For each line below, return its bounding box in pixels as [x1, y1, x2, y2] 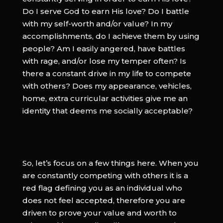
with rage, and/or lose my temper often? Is [22, 56, 186, 66]
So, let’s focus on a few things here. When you [22, 158, 199, 168]
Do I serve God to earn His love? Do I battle [22, 6, 189, 16]
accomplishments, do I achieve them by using [22, 31, 200, 41]
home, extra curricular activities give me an [22, 93, 188, 103]
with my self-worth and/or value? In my [22, 18, 172, 28]
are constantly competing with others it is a [22, 170, 188, 180]
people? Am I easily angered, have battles [22, 43, 185, 53]
